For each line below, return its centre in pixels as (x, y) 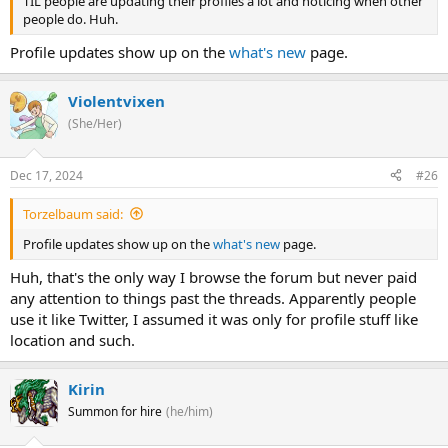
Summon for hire (115, 412)
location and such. (72, 340)
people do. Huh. (70, 18)
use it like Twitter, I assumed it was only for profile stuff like (214, 319)
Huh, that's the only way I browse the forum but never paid (213, 277)
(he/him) (189, 412)
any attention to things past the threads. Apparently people (213, 298)
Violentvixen (116, 101)
